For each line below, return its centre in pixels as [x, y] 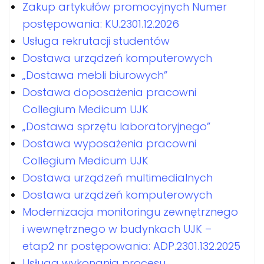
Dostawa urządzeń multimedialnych [118, 178]
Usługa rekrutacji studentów [96, 41]
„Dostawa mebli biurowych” [95, 75]
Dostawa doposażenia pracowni [109, 92]
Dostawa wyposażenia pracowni [109, 143]
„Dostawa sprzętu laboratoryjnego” [116, 126]
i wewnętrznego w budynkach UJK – [117, 229]
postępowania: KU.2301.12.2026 [101, 24]
